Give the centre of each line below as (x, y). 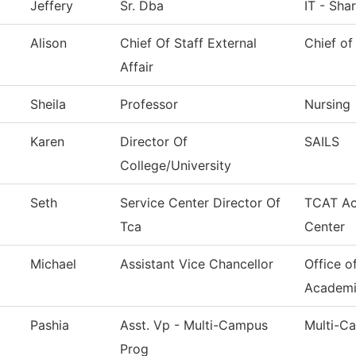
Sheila (48, 104)
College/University (176, 166)
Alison (48, 43)
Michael (53, 264)
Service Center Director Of (200, 203)
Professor (149, 104)
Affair (137, 67)
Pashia (50, 325)
